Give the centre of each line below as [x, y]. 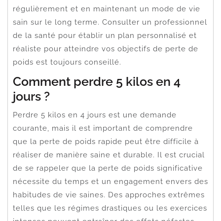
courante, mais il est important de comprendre [103, 128]
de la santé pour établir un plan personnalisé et [105, 35]
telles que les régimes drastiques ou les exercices [110, 208]
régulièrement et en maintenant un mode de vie [107, 9]
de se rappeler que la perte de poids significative [108, 168]
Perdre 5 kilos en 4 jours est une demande [95, 115]
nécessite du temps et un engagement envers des [110, 181]
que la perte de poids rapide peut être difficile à [106, 141]
